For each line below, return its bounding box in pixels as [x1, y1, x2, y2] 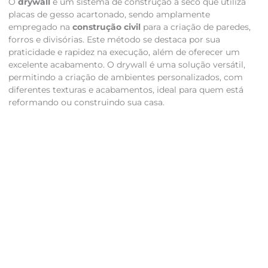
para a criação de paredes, [140, 22, 251, 32]
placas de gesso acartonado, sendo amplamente [8, 10, 210, 20]
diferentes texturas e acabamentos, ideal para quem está [8, 85, 243, 95]
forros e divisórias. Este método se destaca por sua [8, 35, 220, 45]
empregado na [8, 22, 72, 32]
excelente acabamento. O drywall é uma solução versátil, [8, 60, 245, 70]
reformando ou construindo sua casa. [8, 98, 165, 108]
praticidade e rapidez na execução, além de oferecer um [8, 47, 240, 57]
